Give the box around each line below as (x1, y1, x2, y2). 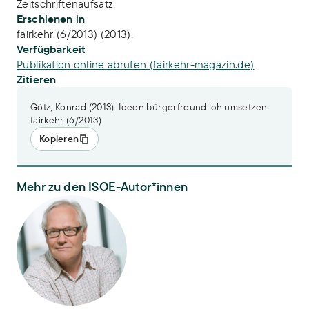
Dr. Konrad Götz (16, 195, 84, 207)
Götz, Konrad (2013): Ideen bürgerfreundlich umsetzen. (30, 101, 270, 113)
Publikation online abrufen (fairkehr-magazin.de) (17, 57, 255, 71)
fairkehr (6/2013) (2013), (17, 27, 133, 41)
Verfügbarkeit (17, 42, 86, 56)
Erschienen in (17, 12, 86, 26)
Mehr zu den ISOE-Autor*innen (17, 179, 188, 195)
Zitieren (17, 72, 57, 86)
